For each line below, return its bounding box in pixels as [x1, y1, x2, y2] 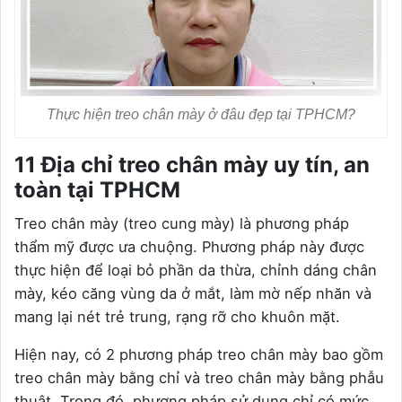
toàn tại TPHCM [14, 176, 180, 203]
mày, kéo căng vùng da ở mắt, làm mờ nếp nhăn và [14, 284, 371, 302]
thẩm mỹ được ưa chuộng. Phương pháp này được [14, 237, 364, 256]
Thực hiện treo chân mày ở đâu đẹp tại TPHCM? [47, 106, 355, 122]
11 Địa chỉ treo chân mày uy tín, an [14, 151, 370, 178]
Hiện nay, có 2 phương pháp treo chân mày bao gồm [14, 345, 383, 363]
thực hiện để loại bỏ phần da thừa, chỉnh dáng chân [14, 260, 377, 279]
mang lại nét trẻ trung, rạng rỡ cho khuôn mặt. [14, 307, 340, 326]
